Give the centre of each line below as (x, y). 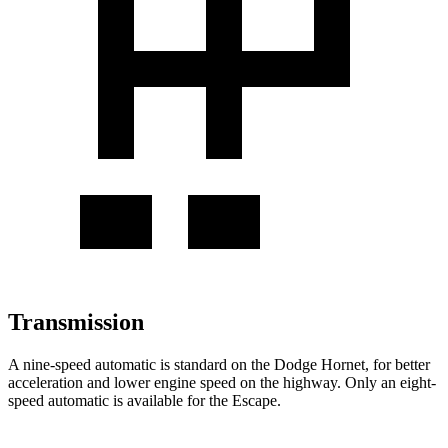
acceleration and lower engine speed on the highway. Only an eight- (222, 382)
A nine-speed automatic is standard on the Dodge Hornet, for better (219, 364)
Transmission (76, 322)
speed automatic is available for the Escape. (144, 400)
